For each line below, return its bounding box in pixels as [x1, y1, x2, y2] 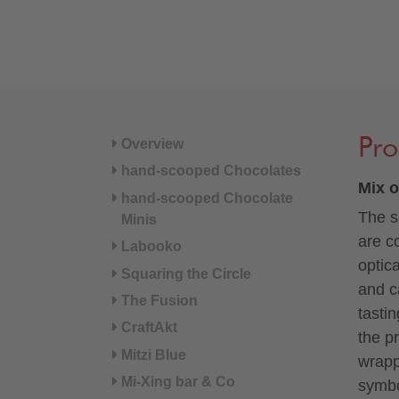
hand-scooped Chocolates [120, 163, 301, 179]
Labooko [120, 239, 182, 255]
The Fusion [120, 292, 198, 308]
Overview [120, 136, 183, 151]
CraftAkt [120, 320, 177, 336]
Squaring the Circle [120, 265, 251, 281]
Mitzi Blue [120, 346, 186, 362]
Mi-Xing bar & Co [120, 374, 235, 390]
